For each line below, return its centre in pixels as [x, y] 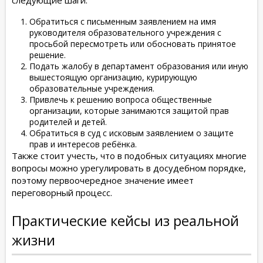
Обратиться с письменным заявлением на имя [123, 21]
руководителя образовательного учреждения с [125, 32]
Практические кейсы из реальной [125, 220]
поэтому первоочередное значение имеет [103, 180]
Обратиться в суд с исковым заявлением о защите [131, 133]
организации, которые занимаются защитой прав [129, 110]
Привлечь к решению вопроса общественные [121, 99]
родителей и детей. [68, 122]
